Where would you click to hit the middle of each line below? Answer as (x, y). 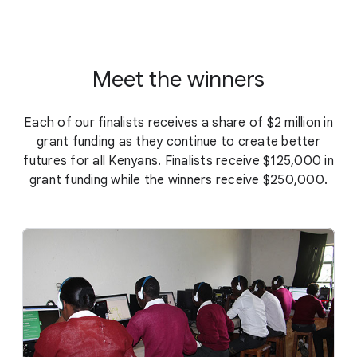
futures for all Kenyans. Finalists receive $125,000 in (178, 161)
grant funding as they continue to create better (178, 142)
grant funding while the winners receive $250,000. (178, 180)
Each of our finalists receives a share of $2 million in (178, 123)
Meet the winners (178, 79)
